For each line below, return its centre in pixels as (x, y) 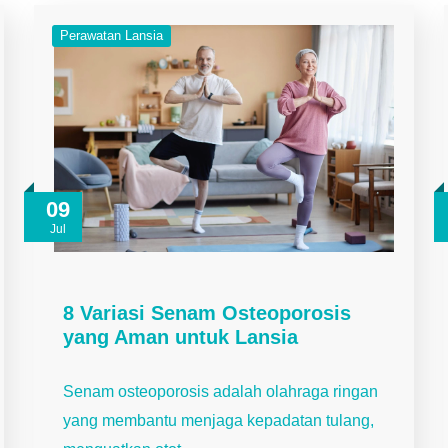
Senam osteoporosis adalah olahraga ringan (220, 391)
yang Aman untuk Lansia (180, 336)
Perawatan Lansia (111, 36)
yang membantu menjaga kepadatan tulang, (218, 420)
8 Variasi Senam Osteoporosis (207, 312)
